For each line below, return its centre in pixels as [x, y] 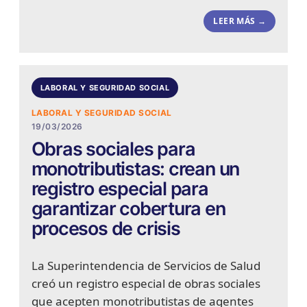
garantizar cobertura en [128, 209]
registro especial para [120, 189]
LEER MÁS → [240, 21]
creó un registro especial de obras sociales [146, 284]
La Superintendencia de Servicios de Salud [146, 266]
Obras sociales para [113, 149]
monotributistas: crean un [135, 169]
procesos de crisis [106, 229]
